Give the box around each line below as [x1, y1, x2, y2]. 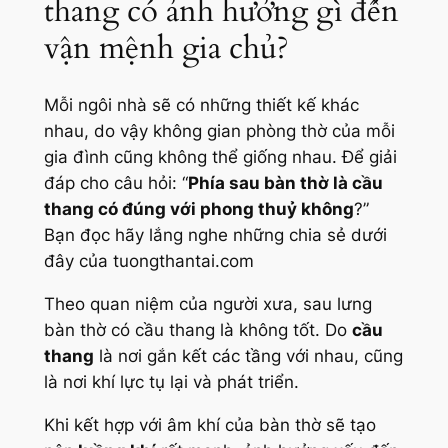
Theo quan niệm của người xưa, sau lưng [43, 294, 372, 315]
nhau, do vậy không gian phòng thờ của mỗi [43, 121, 395, 142]
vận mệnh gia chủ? [43, 26, 289, 69]
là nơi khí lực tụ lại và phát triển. [43, 372, 299, 393]
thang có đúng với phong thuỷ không [43, 199, 354, 220]
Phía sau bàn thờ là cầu [187, 173, 383, 194]
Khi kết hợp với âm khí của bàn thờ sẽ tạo [43, 414, 376, 435]
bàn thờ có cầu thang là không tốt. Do [43, 320, 352, 341]
